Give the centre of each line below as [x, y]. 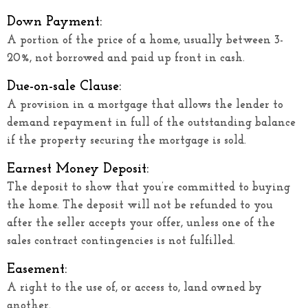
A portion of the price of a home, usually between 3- [145, 40]
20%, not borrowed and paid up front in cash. [126, 58]
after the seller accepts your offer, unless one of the [141, 223]
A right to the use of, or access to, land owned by [134, 287]
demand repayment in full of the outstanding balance [151, 122]
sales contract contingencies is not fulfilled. [121, 241]
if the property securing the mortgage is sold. [126, 140]
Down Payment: [54, 22]
